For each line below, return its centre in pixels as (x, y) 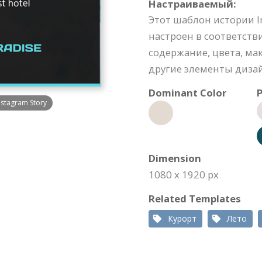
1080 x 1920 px (184, 175)
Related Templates (195, 199)
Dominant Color (187, 93)
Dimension (175, 158)
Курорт (182, 218)
